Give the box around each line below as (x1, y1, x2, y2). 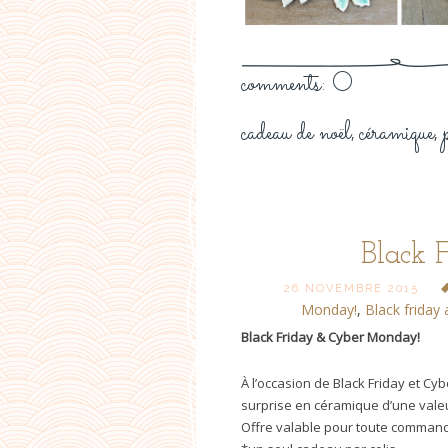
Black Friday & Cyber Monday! (241, 328, 420, 347)
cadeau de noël (241, 115, 351, 154)
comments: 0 (241, 66, 353, 105)
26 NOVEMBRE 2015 (284, 282, 420, 296)
